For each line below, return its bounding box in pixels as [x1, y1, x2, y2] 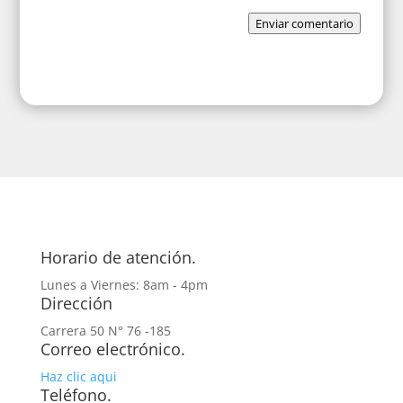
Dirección [40, 292, 112, 314]
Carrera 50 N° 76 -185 [40, 322, 171, 339]
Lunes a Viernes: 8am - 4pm [40, 276, 208, 293]
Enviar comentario [255, 15, 354, 31]
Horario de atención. [40, 246, 196, 268]
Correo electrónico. [40, 338, 185, 360]
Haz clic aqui [40, 368, 117, 385]
